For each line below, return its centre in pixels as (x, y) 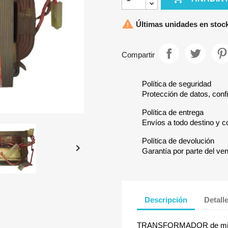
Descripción (166, 199)
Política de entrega (173, 112)
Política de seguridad (177, 84)
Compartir (138, 54)
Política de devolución (178, 141)
